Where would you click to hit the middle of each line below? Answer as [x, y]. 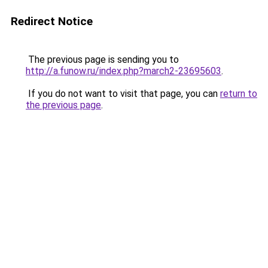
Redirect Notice [52, 21]
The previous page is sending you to [102, 60]
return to [239, 94]
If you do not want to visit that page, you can [123, 94]
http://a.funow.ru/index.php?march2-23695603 [124, 71]
